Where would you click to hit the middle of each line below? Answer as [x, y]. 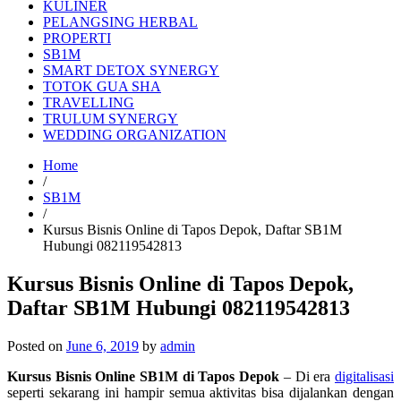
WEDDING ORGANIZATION [135, 135]
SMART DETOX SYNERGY [131, 70]
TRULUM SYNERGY [111, 119]
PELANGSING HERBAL [120, 22]
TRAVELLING [89, 102]
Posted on [37, 346]
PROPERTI [77, 38]
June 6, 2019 [102, 346]
